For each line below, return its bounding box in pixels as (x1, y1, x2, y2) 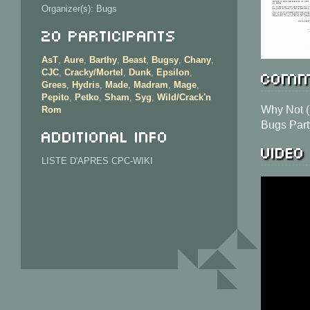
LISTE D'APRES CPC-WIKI (42, 156, 153, 166)
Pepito (42, 92, 69, 102)
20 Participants (42, 23, 176, 46)
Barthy (89, 55, 117, 65)
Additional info (42, 124, 168, 147)
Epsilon (156, 67, 190, 77)
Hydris (72, 80, 100, 90)
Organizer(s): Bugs (42, 3, 117, 14)
